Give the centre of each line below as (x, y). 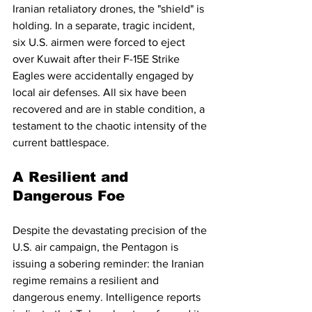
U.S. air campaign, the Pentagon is (97, 247)
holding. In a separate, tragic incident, (105, 26)
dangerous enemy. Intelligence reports (108, 297)
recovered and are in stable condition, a (110, 109)
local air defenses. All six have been (101, 93)
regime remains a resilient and (87, 281)
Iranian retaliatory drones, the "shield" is (110, 9)
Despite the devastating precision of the (111, 231)
